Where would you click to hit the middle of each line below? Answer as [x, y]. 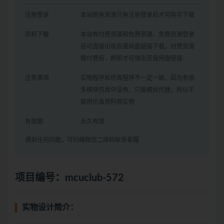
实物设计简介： [50, 208]
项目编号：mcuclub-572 [69, 178]
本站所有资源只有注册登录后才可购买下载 [138, 15]
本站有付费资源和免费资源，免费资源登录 [138, 35]
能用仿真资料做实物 [108, 102]
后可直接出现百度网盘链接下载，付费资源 [138, 47]
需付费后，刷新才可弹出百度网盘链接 [132, 59]
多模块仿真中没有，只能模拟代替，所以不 [138, 90]
